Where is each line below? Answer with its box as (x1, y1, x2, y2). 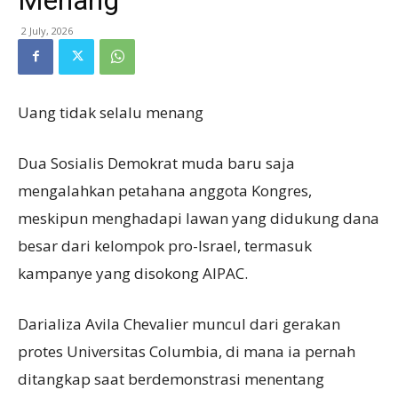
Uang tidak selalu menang (18, 101, 203, 123)
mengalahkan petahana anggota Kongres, (18, 179, 312, 201)
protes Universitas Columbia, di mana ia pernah (18, 340, 355, 362)
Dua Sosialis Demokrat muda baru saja (18, 152, 295, 173)
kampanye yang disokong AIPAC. (18, 262, 248, 283)
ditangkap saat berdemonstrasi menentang (18, 368, 324, 389)
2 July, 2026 (21, 23, 73, 37)
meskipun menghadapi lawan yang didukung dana (18, 207, 379, 228)
